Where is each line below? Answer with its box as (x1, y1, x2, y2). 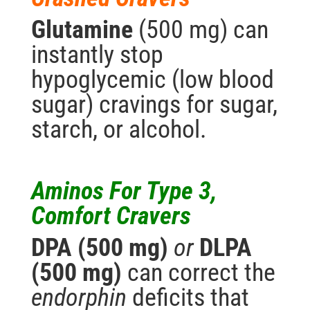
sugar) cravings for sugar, (30, 90, 277, 120)
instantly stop (30, 40, 163, 70)
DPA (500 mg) (30, 233, 168, 263)
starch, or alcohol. (30, 115, 207, 145)
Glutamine (30, 15, 133, 45)
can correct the (127, 258, 275, 288)
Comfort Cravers (30, 201, 191, 231)
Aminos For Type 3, (30, 176, 217, 206)
